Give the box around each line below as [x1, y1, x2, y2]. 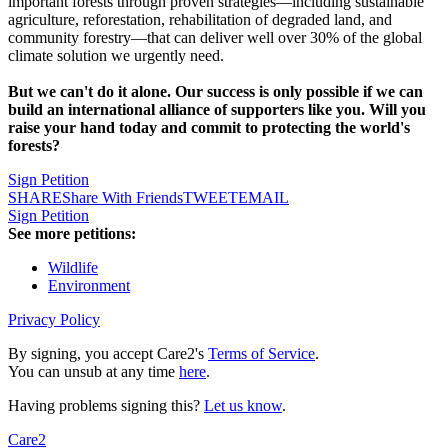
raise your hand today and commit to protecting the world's [8, 119, 410, 137]
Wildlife [48, 259, 98, 277]
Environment [48, 277, 130, 295]
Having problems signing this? [8, 397, 204, 415]
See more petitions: [8, 225, 136, 243]
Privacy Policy [8, 311, 100, 329]
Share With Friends [62, 189, 183, 207]
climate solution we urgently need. [8, 47, 224, 65]
